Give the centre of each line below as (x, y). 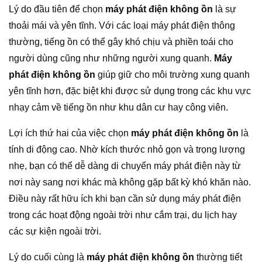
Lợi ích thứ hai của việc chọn (70, 133)
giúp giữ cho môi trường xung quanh (173, 74)
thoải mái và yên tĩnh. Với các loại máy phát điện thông (122, 25)
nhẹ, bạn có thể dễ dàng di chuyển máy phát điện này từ (125, 166)
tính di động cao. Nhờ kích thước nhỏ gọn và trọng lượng (127, 149)
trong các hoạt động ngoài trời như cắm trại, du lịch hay (123, 215)
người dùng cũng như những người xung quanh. (111, 58)
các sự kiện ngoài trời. (55, 231)
